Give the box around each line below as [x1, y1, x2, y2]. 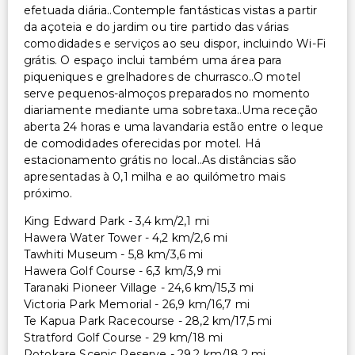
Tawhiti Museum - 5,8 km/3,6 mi [24, 246, 204, 261]
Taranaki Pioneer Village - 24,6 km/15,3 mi [24, 280, 254, 295]
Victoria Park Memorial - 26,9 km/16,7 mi [24, 296, 250, 311]
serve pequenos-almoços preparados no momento [24, 86, 311, 101]
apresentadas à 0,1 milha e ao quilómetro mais [24, 169, 285, 184]
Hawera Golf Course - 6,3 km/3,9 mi [24, 263, 222, 278]
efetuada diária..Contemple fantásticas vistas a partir [24, 2, 318, 17]
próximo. [24, 185, 73, 200]
